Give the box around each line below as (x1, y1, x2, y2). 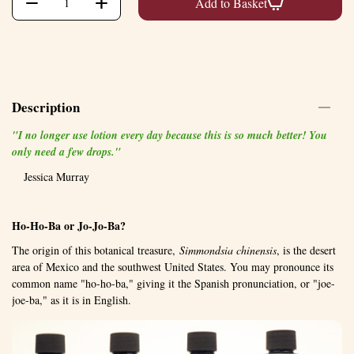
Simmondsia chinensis (179, 242, 277, 258)
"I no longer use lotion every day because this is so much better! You (12, 126, 327, 143)
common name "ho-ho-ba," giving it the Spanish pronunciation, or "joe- (12, 275, 335, 291)
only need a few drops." (12, 143, 121, 160)
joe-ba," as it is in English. (12, 292, 131, 307)
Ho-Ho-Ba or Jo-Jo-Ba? (12, 217, 126, 234)
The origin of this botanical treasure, (12, 242, 179, 258)
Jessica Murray (24, 168, 89, 184)
